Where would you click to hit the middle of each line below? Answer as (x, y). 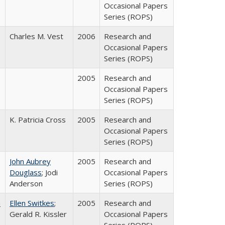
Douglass (26, 172)
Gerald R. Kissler (38, 214)
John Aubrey (30, 161)
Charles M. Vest (36, 36)
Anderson (26, 183)
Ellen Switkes (32, 203)
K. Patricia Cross (38, 120)
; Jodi (50, 172)
